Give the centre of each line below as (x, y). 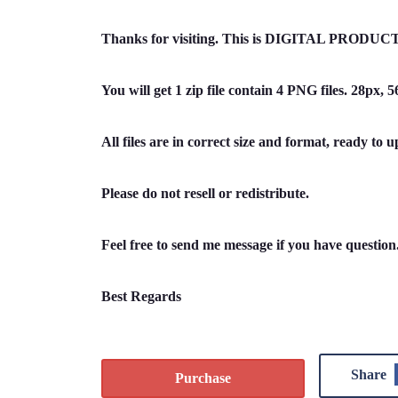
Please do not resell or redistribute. (205, 193)
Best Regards (141, 296)
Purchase (203, 378)
